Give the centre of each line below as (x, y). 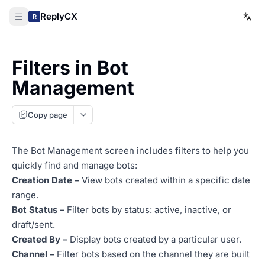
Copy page (48, 114)
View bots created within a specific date (165, 180)
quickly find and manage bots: (75, 165)
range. (25, 195)
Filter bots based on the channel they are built (152, 254)
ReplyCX (59, 16)
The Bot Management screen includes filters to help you (130, 151)
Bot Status (35, 210)
